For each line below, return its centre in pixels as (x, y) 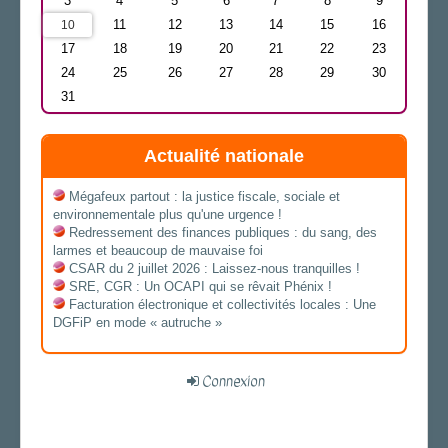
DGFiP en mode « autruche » (137, 323)
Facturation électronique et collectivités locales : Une (222, 305)
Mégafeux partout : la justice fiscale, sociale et (204, 197)
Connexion (233, 381)
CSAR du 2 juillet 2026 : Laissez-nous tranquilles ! (214, 269)
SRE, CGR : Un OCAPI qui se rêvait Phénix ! (200, 287)
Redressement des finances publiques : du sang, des (223, 233)
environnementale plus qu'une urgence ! (167, 215)
